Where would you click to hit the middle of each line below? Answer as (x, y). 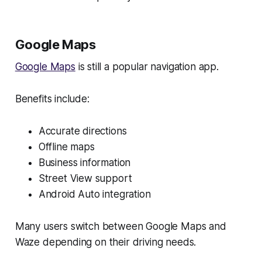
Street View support (85, 178)
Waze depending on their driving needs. (106, 242)
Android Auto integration (94, 194)
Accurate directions (82, 131)
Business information (85, 162)
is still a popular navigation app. (147, 66)
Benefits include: (52, 99)
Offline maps (66, 146)
